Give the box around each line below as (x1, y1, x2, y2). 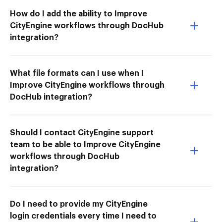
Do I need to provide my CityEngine (10, 200, 148, 208)
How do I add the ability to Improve (10, 9, 147, 18)
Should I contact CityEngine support (10, 128, 154, 137)
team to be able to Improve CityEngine (10, 140, 161, 149)
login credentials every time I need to (10, 212, 157, 220)
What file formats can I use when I (10, 69, 144, 77)
